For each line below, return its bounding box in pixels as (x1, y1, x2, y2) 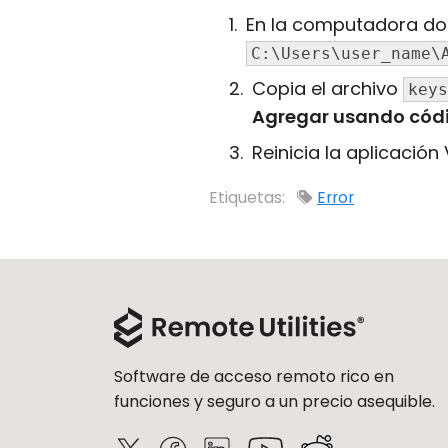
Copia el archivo (252, 76, 403, 102)
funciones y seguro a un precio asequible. (114, 390, 435, 414)
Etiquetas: (209, 186, 289, 210)
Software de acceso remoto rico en (114, 365, 394, 389)
